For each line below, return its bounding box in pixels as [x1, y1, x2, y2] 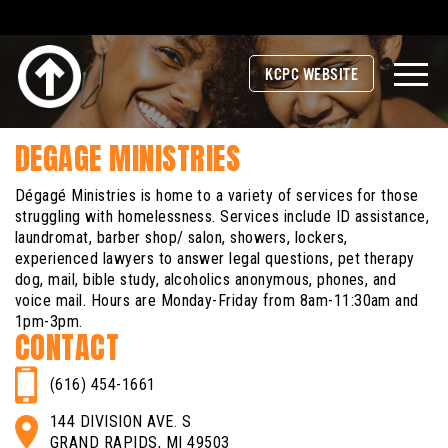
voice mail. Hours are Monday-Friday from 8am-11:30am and [15, 291, 419, 310]
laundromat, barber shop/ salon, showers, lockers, [15, 228, 348, 247]
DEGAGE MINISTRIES [15, 136, 241, 181]
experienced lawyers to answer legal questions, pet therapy [15, 249, 415, 268]
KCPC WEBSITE [265, 65, 358, 86]
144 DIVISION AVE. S [50, 412, 192, 431]
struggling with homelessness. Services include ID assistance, [15, 207, 430, 226]
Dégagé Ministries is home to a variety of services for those [15, 186, 419, 205]
